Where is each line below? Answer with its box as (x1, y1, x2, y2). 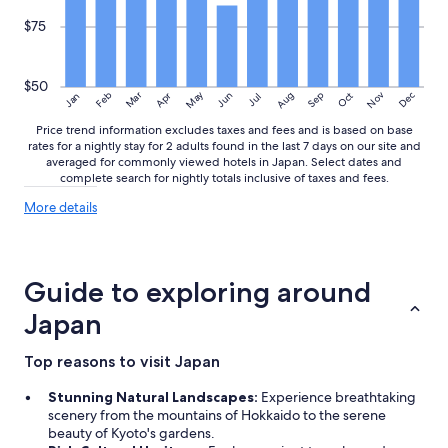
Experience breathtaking (261, 387, 416, 406)
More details (24, 198, 97, 216)
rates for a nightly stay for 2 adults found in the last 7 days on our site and (27, 137, 421, 154)
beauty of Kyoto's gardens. (48, 423, 215, 442)
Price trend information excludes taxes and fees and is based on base (35, 121, 413, 138)
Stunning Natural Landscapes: (48, 387, 261, 406)
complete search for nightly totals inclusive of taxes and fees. (59, 169, 389, 186)
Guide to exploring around (24, 274, 371, 309)
